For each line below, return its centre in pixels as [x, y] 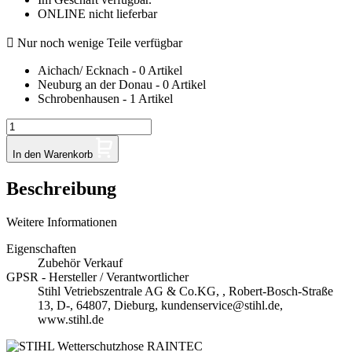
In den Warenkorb [54, 155]
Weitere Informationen [62, 222]
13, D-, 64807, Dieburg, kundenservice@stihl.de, [160, 306]
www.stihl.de [71, 320]
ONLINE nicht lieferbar [97, 14]
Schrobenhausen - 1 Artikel [105, 99]
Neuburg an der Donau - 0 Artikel [122, 85]
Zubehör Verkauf [80, 263]
